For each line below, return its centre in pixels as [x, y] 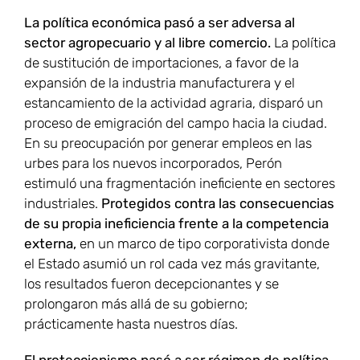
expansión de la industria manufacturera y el [160, 83]
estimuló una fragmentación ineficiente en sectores [180, 184]
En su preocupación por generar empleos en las [168, 143]
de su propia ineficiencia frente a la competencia [176, 224]
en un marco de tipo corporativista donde [205, 244]
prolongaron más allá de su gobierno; [136, 304]
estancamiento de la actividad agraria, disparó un [174, 103]
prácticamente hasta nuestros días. [131, 324]
